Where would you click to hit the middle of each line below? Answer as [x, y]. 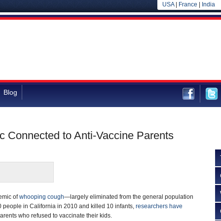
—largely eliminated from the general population [129, 197]
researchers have [159, 206]
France [188, 4]
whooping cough [42, 197]
